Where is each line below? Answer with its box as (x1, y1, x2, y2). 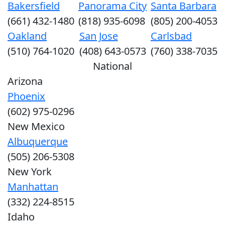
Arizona (8, 74, 43, 88)
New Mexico (8, 119, 65, 133)
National (93, 59, 132, 73)
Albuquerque (8, 134, 68, 148)
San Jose (79, 29, 118, 43)
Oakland (8, 29, 47, 43)
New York (8, 164, 52, 178)
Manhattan (8, 179, 58, 193)
